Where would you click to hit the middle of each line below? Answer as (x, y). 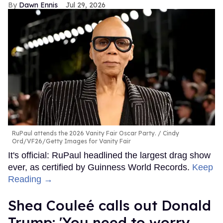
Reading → (30, 179)
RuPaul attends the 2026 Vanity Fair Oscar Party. (84, 133)
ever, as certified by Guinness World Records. (100, 167)
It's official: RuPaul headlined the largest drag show (109, 155)
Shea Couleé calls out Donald (110, 205)
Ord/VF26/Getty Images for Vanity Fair (71, 141)
